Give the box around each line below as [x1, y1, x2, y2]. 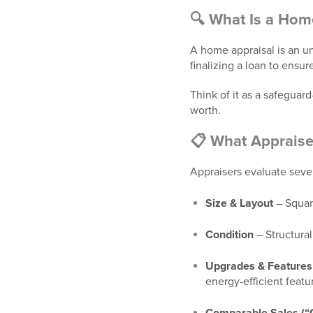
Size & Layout [205, 196, 273, 210]
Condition [205, 228, 254, 242]
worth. [190, 103, 221, 117]
